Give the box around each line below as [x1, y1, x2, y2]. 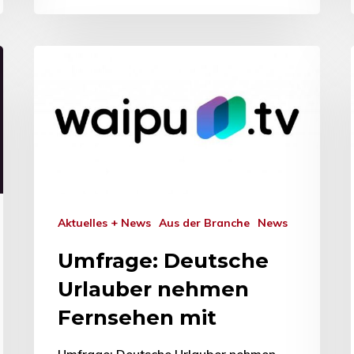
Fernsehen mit [58, 304, 217, 330]
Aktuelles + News [66, 215, 151, 230]
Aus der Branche [167, 215, 250, 230]
